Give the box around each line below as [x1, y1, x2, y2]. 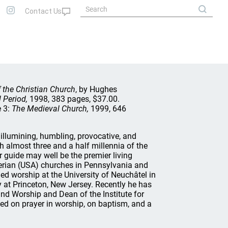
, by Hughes [75, 84, 117, 94]
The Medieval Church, [12, 104, 89, 113]
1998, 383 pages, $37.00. [27, 94, 120, 104]
